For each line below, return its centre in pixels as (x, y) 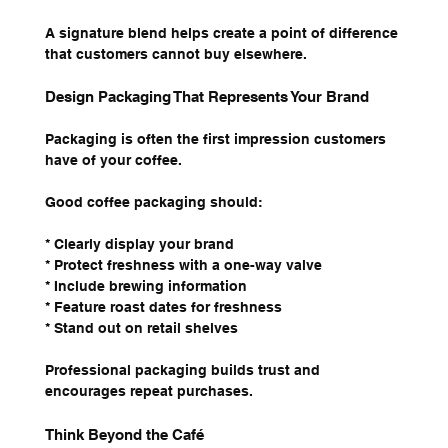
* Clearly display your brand (139, 244)
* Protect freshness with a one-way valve (183, 265)
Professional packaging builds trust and (184, 370)
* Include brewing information (145, 286)
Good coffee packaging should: (153, 202)
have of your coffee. (113, 160)
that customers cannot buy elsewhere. (175, 54)
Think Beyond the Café (124, 435)
